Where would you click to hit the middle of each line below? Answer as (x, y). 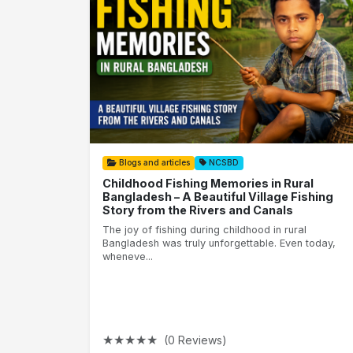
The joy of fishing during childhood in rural (204, 229)
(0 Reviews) (195, 340)
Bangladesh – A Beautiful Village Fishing (218, 196)
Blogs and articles (153, 162)
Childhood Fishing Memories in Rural (208, 183)
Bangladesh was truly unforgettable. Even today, (219, 243)
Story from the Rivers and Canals (198, 210)
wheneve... (128, 256)
